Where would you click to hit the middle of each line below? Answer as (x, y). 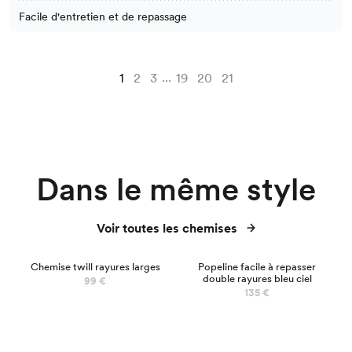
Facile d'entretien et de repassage (103, 16)
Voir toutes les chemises (167, 228)
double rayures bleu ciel (257, 278)
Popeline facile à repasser (257, 266)
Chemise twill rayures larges (95, 266)
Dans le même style (176, 189)
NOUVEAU (140, 246)
